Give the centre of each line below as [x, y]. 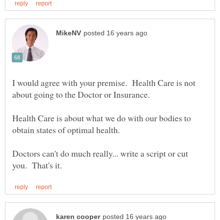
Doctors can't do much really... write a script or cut [100, 153]
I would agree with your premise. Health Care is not [104, 83]
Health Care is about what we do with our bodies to [102, 118]
